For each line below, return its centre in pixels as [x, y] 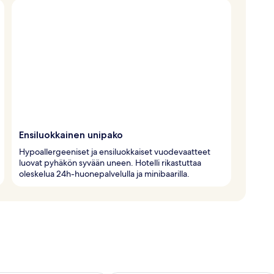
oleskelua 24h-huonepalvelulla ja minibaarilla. [104, 173]
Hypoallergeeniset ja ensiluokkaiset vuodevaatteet [115, 151]
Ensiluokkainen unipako [71, 135]
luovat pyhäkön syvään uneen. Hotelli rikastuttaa [110, 162]
